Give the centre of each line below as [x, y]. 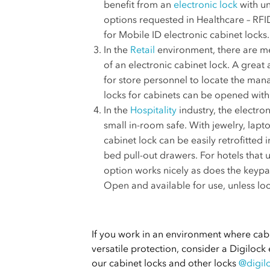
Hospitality [153, 110]
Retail [143, 49]
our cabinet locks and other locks [165, 263]
